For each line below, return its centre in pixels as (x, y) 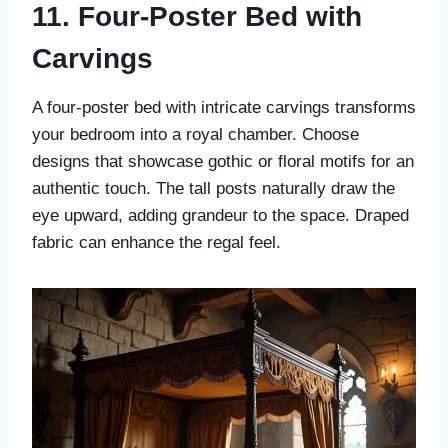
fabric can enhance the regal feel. (156, 243)
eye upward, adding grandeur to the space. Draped (220, 216)
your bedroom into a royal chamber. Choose (195, 135)
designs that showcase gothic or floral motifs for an (223, 162)
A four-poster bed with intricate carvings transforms (224, 108)
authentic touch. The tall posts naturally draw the (213, 189)
